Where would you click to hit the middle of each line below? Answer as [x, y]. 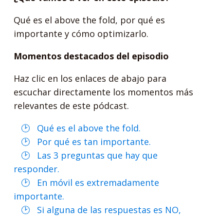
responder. [37, 169]
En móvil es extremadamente [98, 182]
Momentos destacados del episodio [91, 56]
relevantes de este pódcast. [72, 106]
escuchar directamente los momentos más [104, 92]
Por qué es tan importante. [94, 142]
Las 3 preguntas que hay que [98, 155]
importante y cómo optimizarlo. [81, 34]
